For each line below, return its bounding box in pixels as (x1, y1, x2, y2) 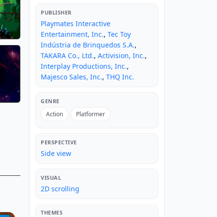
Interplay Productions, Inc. (41, 62, 127, 71)
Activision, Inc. (98, 51, 145, 61)
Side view (41, 149, 71, 158)
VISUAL (41, 174, 61, 182)
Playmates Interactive (41, 19, 110, 29)
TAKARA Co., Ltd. (41, 51, 94, 61)
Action (46, 110, 63, 119)
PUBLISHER (41, 9, 72, 16)
